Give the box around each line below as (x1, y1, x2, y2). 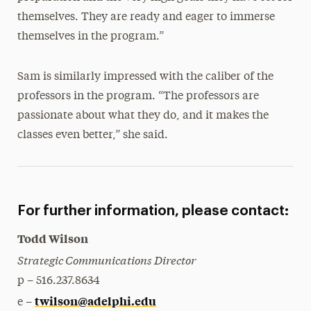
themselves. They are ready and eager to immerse (17, 12, 275, 24)
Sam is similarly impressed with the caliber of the (17, 72, 274, 83)
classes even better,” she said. (17, 130, 168, 142)
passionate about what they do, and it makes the (17, 110, 269, 122)
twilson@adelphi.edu (34, 293, 156, 309)
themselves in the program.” (17, 31, 164, 43)
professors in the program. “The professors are (17, 91, 259, 103)
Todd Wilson (17, 230, 88, 246)
